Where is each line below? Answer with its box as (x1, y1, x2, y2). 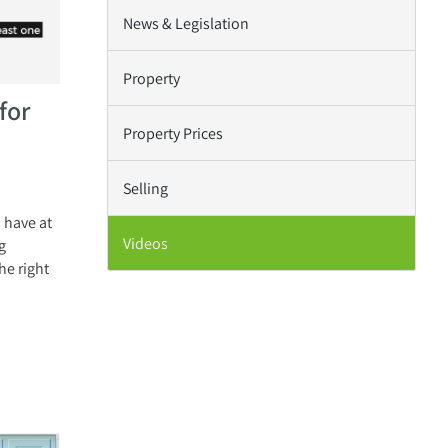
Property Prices (123, 123, 224, 143)
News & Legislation (123, 13, 250, 33)
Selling (123, 178, 169, 198)
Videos (123, 233, 169, 253)
